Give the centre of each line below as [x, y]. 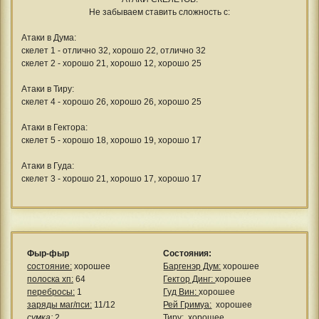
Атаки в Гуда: [48, 166]
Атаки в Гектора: [54, 127]
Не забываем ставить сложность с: [159, 12]
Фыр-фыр [48, 254]
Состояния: [188, 254]
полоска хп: [50, 279]
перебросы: [51, 292]
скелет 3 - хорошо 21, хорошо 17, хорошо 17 [111, 178]
